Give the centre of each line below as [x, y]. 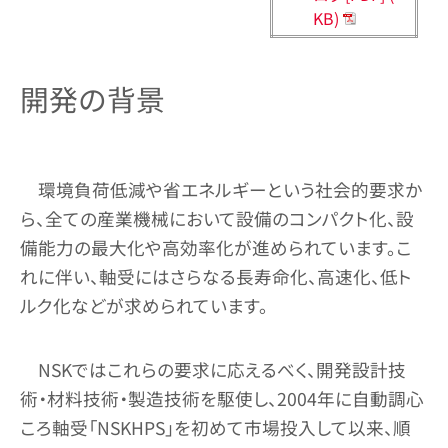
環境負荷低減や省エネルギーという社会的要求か [229, 189]
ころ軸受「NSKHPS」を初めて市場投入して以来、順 [215, 427]
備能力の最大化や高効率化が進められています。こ [216, 247]
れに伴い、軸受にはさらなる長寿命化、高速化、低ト [216, 276]
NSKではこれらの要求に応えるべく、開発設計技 [221, 369]
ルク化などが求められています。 [144, 305]
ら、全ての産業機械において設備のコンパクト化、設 [217, 218]
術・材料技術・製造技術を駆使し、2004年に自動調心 [222, 398]
